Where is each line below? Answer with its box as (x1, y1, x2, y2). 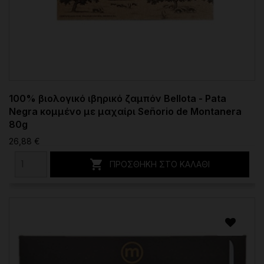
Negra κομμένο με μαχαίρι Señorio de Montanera (9, 105, 242, 117)
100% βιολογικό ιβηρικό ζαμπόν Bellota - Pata (9, 92, 226, 104)
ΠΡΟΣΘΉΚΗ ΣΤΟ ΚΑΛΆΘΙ (110, 159, 210, 169)
